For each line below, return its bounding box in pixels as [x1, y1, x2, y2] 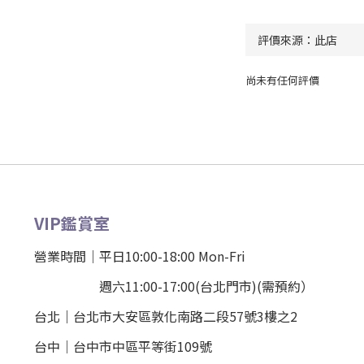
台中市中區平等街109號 [73, 336, 212, 356]
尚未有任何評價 [245, 72, 319, 88]
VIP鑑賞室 [34, 211, 110, 235]
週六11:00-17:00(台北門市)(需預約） [34, 276, 314, 296]
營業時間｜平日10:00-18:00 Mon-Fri [34, 246, 245, 266]
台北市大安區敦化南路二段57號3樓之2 [73, 306, 297, 326]
